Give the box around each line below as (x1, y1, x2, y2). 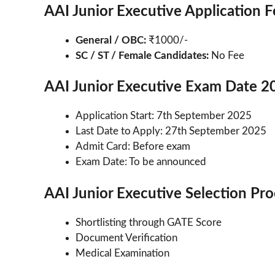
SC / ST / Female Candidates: (76, 50, 211, 61)
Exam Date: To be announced (76, 157, 206, 168)
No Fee (211, 50, 244, 61)
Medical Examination (76, 247, 169, 258)
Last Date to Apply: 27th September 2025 (76, 126, 266, 137)
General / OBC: (76, 34, 146, 45)
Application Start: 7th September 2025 (76, 110, 252, 122)
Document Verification (76, 232, 177, 243)
